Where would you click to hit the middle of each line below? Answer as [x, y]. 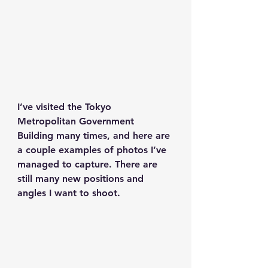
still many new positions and [82, 178]
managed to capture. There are [89, 164]
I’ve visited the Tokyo [66, 106]
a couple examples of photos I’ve [93, 150]
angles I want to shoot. [69, 193]
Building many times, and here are [95, 135]
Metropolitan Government [77, 121]
